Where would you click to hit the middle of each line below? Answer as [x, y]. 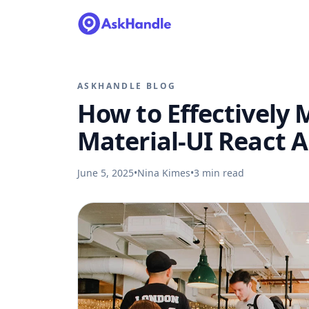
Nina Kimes [164, 173]
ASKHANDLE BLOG [127, 86]
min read [222, 173]
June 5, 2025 [106, 173]
